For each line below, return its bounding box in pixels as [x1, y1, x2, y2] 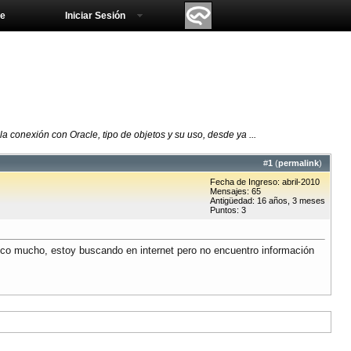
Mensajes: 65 [210, 186, 261, 197]
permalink [278, 158, 319, 168]
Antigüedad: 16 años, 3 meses [210, 196, 325, 206]
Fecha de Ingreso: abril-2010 [210, 177, 320, 187]
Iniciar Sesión [65, 10, 125, 21]
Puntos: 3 [210, 205, 246, 215]
